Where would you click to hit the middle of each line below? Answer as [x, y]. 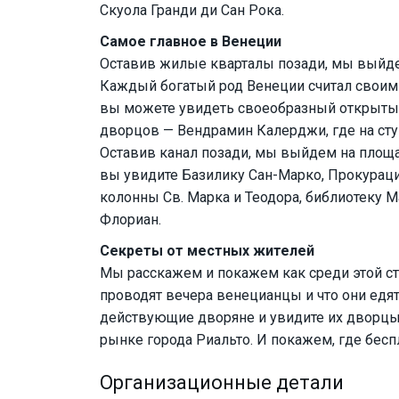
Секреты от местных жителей [207, 250]
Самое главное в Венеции [191, 41]
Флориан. [130, 219]
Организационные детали [222, 382]
